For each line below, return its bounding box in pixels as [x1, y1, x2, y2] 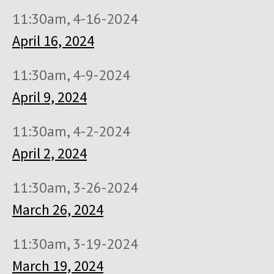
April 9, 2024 [12, 87, 87, 106]
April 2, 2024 [12, 143, 87, 163]
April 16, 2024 [12, 31, 94, 50]
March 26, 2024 [12, 199, 103, 219]
